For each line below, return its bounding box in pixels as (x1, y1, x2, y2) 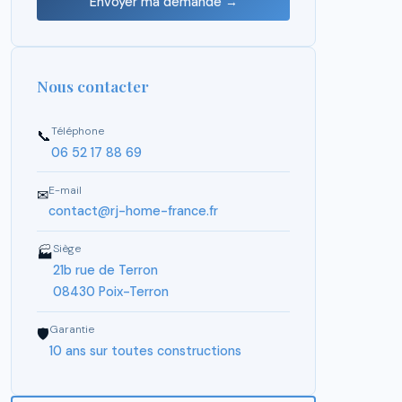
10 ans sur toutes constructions (49, 342, 241, 359)
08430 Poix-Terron (53, 284, 169, 301)
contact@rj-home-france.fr (48, 203, 218, 220)
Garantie (49, 322, 94, 337)
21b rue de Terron (53, 262, 158, 279)
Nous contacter (37, 75, 149, 97)
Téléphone (51, 123, 104, 138)
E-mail (48, 182, 82, 197)
